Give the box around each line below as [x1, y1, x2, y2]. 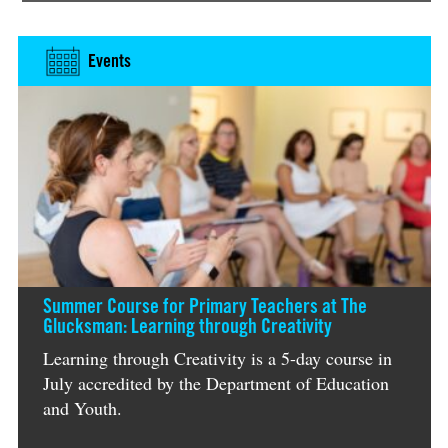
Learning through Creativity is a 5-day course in [42, 345, 392, 370]
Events [87, 49, 131, 71]
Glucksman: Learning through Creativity [42, 313, 332, 338]
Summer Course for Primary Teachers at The [42, 293, 367, 318]
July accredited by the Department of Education [42, 370, 389, 395]
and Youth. [42, 395, 122, 420]
